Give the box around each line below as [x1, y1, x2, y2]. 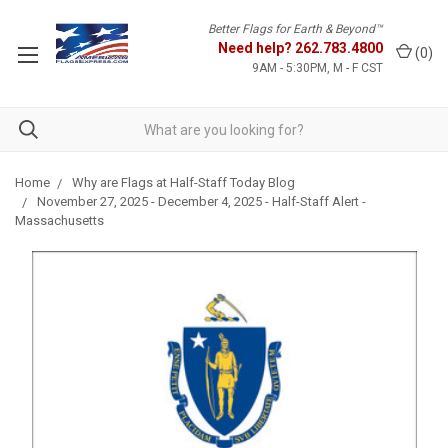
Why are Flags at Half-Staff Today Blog [72, 175, 295, 190]
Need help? [218, 40, 295, 56]
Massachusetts [15, 213, 104, 228]
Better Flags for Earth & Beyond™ [208, 22, 383, 36]
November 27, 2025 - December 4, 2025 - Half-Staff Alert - [37, 194, 366, 209]
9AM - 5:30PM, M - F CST [252, 61, 383, 75]
